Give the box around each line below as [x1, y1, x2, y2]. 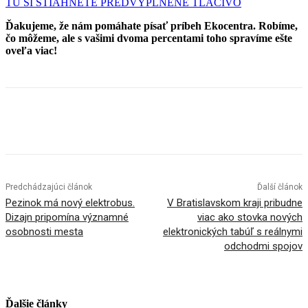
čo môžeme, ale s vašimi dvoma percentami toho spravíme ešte [5, 32, 292, 44]
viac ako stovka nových [197, 210, 302, 223]
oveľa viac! [5, 44, 57, 56]
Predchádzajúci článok [5, 181, 92, 192]
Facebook [33, 118, 69, 129]
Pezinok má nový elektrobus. [5, 196, 135, 209]
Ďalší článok [256, 181, 302, 192]
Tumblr [234, 118, 262, 129]
